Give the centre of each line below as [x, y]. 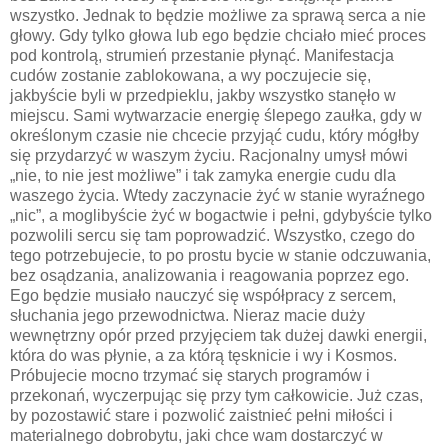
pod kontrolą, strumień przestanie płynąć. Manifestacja [202, 55]
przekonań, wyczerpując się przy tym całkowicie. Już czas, [216, 395]
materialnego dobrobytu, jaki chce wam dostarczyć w [196, 435]
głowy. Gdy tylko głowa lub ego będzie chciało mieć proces [218, 35]
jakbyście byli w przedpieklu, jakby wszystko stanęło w [203, 95]
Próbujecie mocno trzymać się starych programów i [190, 375]
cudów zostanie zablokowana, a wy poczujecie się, [190, 75]
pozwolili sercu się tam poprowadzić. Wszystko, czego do [212, 235]
